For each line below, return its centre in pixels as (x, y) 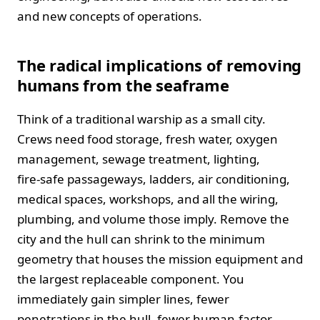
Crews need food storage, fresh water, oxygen (147, 139)
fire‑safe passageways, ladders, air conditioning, (154, 179)
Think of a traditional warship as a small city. (141, 119)
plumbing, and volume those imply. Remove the (153, 219)
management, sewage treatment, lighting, (139, 159)
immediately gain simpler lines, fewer (123, 299)
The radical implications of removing (160, 65)
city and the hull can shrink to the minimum (141, 239)
